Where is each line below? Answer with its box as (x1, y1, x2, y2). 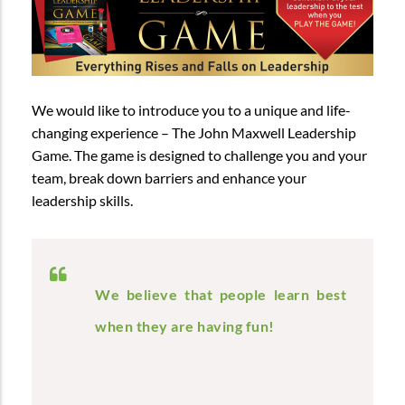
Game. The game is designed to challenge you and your (32, 146, 367, 164)
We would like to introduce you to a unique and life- (32, 100, 351, 118)
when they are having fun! (95, 317, 275, 335)
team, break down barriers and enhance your (32, 168, 306, 186)
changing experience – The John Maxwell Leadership (32, 123, 356, 141)
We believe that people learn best (95, 286, 346, 304)
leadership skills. (32, 191, 133, 209)
